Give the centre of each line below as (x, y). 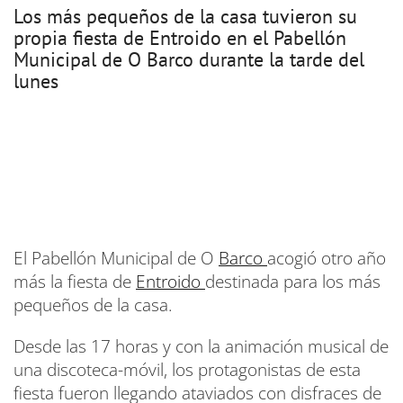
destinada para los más (293, 282)
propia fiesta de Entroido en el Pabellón (180, 38)
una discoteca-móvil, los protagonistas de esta (187, 370)
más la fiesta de (75, 282)
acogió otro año (327, 259)
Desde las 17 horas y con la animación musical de (201, 347)
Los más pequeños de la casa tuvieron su (185, 17)
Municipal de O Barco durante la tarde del (189, 60)
